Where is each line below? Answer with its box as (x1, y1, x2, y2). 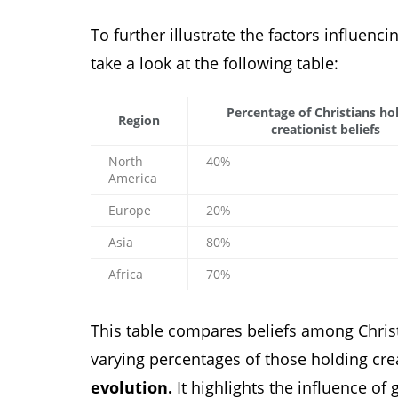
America (108, 170, 157, 187)
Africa (108, 266, 143, 283)
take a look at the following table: (91, 52, 338, 74)
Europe (108, 202, 151, 219)
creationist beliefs (271, 121, 380, 139)
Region (118, 112, 160, 130)
